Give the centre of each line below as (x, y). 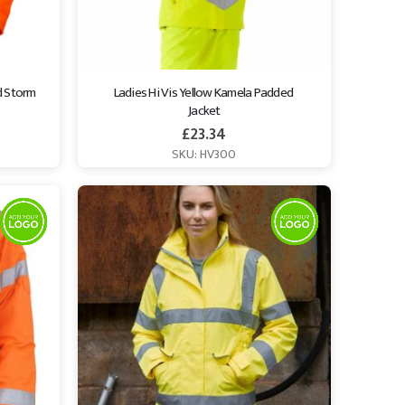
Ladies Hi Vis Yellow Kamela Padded (204, 92)
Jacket (204, 110)
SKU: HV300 (204, 155)
